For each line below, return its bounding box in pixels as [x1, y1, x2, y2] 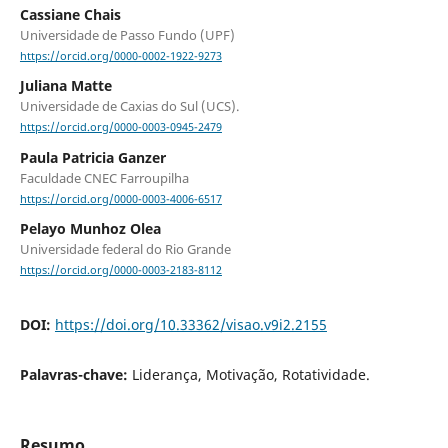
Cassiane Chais [19, 5, 121, 25]
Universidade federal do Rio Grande [19, 239, 231, 258]
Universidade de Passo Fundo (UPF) [19, 26, 235, 45]
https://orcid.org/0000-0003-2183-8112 [19, 263, 222, 277]
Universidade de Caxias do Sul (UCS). [19, 97, 239, 116]
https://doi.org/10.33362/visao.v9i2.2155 [54, 315, 327, 334]
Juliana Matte [19, 76, 112, 96]
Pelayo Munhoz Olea [19, 218, 161, 238]
